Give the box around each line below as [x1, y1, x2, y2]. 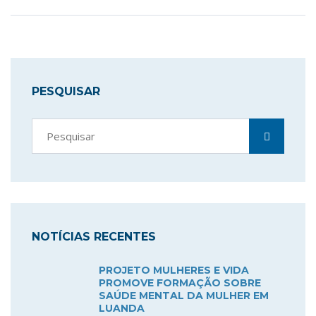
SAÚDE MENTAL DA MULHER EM [99, 288, 269, 302]
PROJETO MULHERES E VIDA [99, 263, 249, 276]
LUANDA [99, 301, 145, 315]
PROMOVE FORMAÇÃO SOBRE [99, 276, 261, 289]
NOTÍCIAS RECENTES [32, 229, 156, 243]
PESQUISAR [32, 84, 100, 98]
